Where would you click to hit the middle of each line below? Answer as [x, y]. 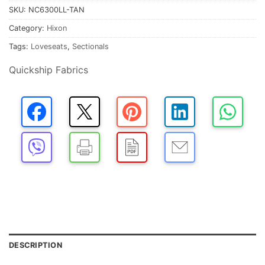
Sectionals [91, 46]
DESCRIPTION [35, 245]
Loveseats [49, 46]
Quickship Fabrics [49, 70]
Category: [28, 28]
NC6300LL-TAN [56, 9]
